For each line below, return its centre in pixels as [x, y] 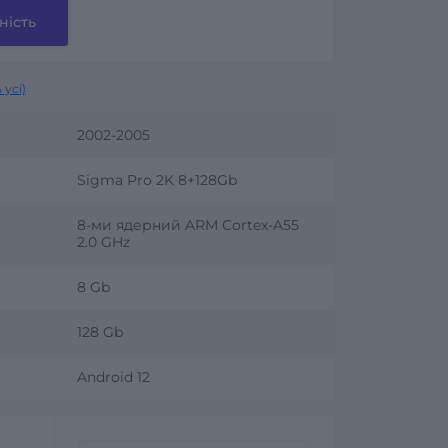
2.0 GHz [103, 241]
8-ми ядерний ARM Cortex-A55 [188, 224]
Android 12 [113, 376]
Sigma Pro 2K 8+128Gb [157, 179]
